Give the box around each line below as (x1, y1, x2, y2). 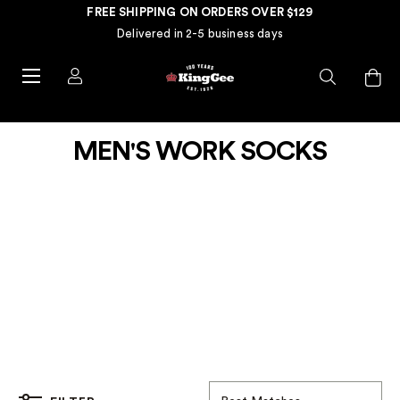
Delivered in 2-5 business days (117, 28, 283, 39)
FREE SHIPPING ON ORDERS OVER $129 (87, 6, 313, 18)
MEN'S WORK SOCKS (72, 138, 328, 165)
